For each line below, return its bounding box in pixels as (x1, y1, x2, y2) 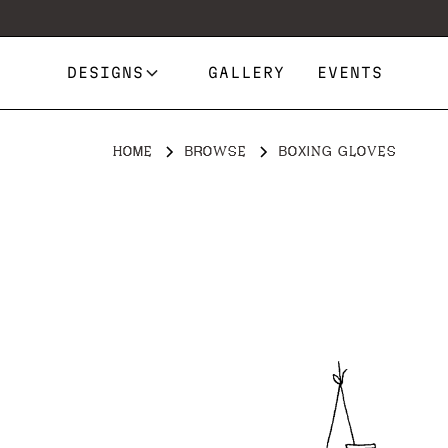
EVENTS (317, 63, 384, 81)
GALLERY (208, 63, 286, 81)
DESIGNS (67, 63, 145, 81)
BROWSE (184, 143, 247, 159)
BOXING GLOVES (278, 143, 397, 159)
